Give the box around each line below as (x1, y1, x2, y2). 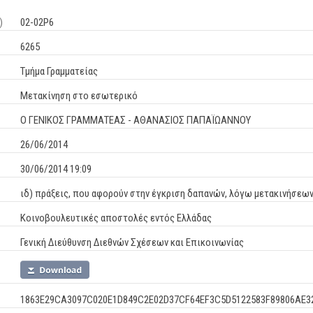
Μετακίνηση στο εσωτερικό (20, 89, 138, 102)
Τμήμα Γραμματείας (20, 65, 98, 78)
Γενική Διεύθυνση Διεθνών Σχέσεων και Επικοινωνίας (20, 236, 244, 249)
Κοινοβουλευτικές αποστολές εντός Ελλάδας (20, 212, 212, 224)
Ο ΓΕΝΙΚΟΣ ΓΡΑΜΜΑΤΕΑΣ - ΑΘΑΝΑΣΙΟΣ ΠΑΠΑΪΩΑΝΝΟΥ (20, 114, 251, 126)
